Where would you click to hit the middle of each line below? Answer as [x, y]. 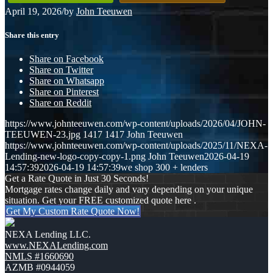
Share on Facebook [66, 59]
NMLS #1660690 [39, 257]
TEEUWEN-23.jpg [43, 135]
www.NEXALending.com [56, 246]
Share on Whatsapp [67, 81]
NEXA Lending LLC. [48, 235]
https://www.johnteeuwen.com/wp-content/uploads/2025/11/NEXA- [136, 146]
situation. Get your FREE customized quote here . [101, 200]
